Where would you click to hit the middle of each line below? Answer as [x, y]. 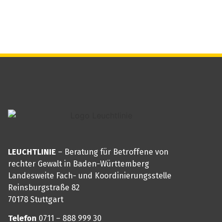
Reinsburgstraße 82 [44, 187]
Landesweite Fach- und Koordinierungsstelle [90, 175]
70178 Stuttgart [36, 199]
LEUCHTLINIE [32, 152]
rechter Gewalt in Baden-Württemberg [79, 164]
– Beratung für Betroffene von [112, 152]
